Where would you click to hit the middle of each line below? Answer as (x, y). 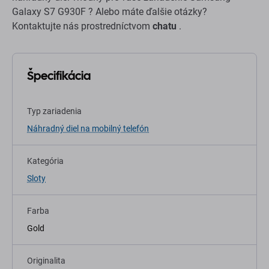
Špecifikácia (59, 76)
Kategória (45, 161)
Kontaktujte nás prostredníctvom (82, 26)
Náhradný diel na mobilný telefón (88, 128)
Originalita (46, 261)
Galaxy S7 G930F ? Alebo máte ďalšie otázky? (110, 12)
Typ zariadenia (54, 111)
